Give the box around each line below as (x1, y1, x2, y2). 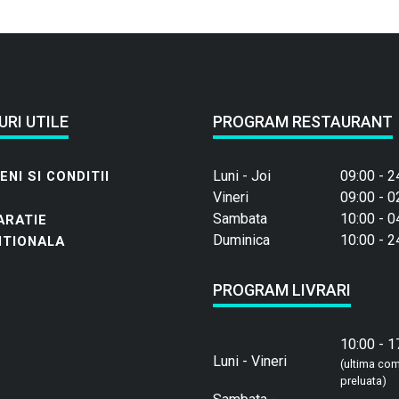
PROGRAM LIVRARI (213, 281, 351, 299)
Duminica (213, 232, 270, 248)
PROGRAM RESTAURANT (213, 112, 393, 131)
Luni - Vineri (213, 353, 287, 370)
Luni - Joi (213, 167, 271, 184)
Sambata (213, 210, 267, 227)
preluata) (339, 374, 387, 387)
